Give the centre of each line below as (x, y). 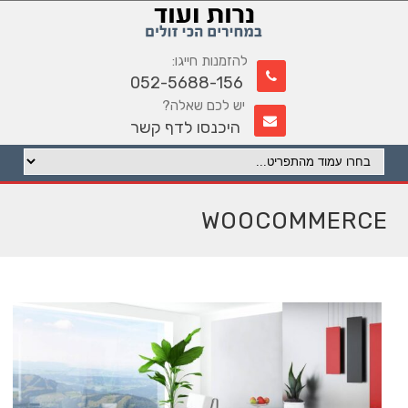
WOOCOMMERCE (294, 221)
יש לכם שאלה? (203, 106)
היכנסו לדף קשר (185, 127)
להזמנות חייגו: (209, 61)
